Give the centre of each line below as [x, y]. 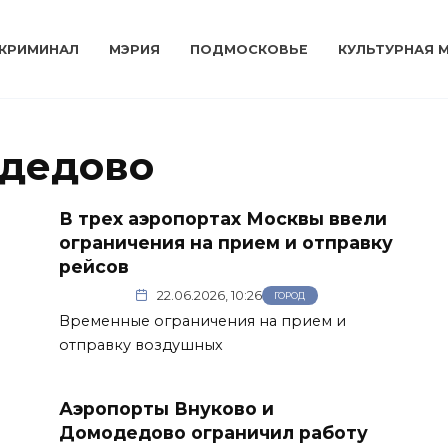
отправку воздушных [141, 344]
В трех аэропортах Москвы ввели [223, 218]
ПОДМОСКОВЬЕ [249, 49]
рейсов [96, 266]
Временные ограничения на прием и [202, 320]
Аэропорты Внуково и [166, 408]
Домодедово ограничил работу [213, 432]
